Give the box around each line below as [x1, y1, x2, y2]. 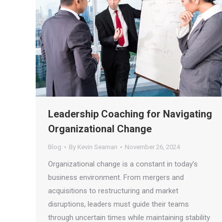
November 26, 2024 [125, 143, 180, 151]
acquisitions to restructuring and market [48, 186, 178, 196]
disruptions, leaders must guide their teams [48, 200, 189, 209]
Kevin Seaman [77, 143, 117, 151]
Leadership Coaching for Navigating [48, 108, 212, 120]
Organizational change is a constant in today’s [48, 160, 198, 169]
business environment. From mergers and [48, 173, 184, 182]
